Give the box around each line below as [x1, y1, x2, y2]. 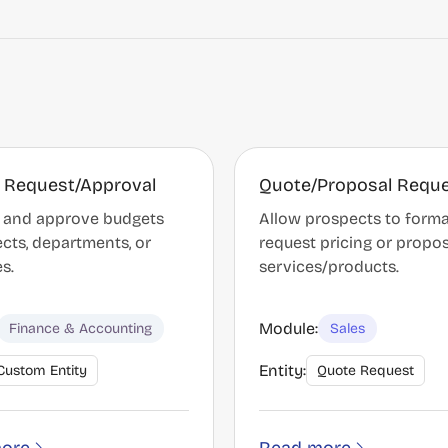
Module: [259, 318, 318, 338]
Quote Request [317, 362, 414, 379]
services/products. [259, 257, 399, 276]
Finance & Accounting [9, 320, 152, 337]
